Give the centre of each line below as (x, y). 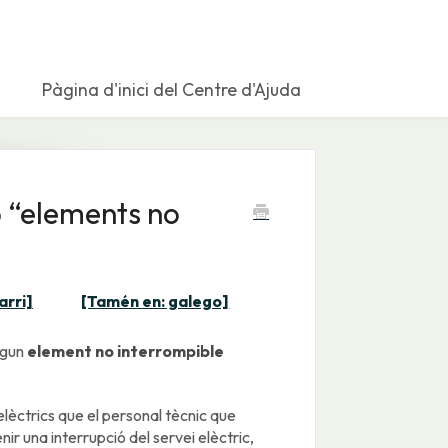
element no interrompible (125, 351)
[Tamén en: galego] (155, 301)
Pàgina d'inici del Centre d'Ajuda (171, 90)
